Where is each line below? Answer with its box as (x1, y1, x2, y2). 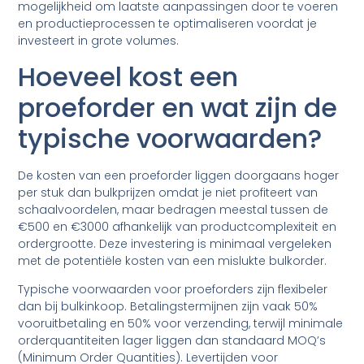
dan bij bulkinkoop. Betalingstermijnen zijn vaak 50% (18, 298, 318, 315)
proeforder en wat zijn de (18, 89, 338, 126)
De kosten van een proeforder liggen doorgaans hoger (18, 167, 340, 184)
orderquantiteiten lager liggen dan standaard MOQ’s (18, 332, 327, 349)
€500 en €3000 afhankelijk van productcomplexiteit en (18, 218, 337, 235)
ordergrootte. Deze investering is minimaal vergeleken (18, 235, 332, 252)
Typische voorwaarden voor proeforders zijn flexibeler (18, 281, 328, 298)
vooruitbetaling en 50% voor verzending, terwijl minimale (18, 315, 344, 332)
